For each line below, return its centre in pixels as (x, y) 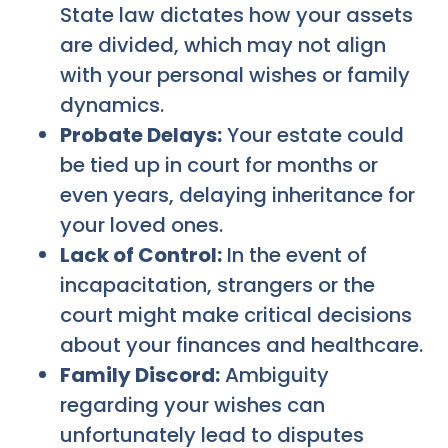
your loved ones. (141, 224)
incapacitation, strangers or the (217, 284)
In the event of (294, 254)
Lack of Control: (141, 254)
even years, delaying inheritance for (237, 194)
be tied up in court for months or (219, 164)
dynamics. (112, 104)
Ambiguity (274, 374)
